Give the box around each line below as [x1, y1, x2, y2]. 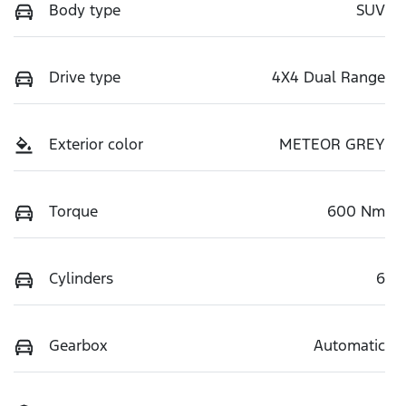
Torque [49, 201, 98, 222]
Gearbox [49, 335, 108, 356]
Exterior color [49, 134, 143, 155]
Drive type [49, 67, 121, 88]
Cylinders [49, 268, 113, 289]
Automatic [314, 335, 385, 356]
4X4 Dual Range [272, 67, 385, 88]
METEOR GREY [279, 134, 385, 155]
